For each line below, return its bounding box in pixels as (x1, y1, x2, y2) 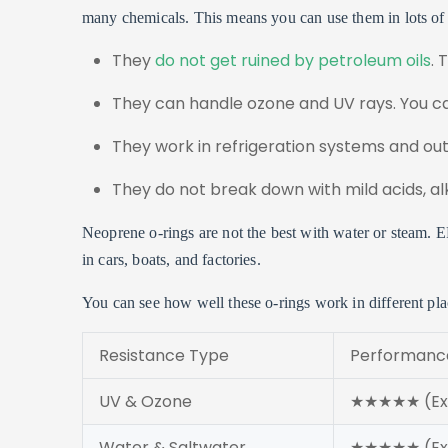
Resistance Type (99, 344, 229, 368)
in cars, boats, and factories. (82, 251, 261, 269)
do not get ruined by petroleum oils (155, 49, 431, 73)
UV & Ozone (99, 390, 192, 414)
